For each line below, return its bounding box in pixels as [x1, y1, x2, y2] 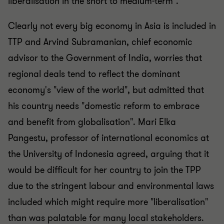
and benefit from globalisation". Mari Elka [8, 116, 176, 128]
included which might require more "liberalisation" [8, 196, 208, 208]
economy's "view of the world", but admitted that [8, 84, 204, 96]
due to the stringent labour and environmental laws [8, 180, 214, 192]
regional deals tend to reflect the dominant [8, 68, 180, 80]
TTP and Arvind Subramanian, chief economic [8, 36, 192, 48]
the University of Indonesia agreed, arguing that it [8, 148, 209, 160]
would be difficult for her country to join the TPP [8, 164, 201, 176]
